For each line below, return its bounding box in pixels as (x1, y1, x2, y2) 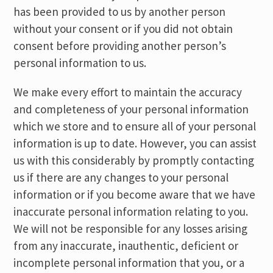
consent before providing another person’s (13, 38, 227, 53)
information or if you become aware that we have (13, 187, 256, 202)
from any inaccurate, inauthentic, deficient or (13, 238, 239, 253)
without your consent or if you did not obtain (13, 21, 233, 36)
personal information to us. (13, 55, 147, 70)
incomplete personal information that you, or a (13, 255, 245, 270)
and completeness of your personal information (13, 102, 249, 116)
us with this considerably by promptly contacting (13, 153, 255, 168)
